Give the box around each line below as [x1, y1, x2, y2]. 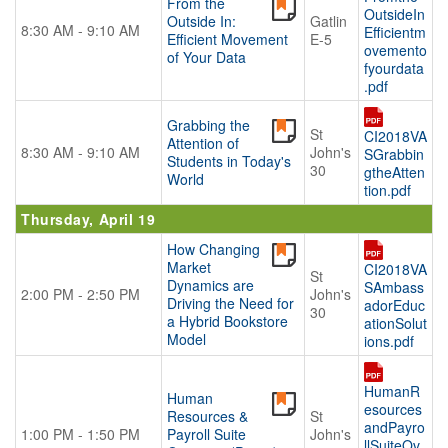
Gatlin [310, 11, 347, 31]
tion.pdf [364, 180, 411, 201]
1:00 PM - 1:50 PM [21, 424, 140, 444]
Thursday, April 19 [21, 209, 156, 229]
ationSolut [364, 313, 427, 334]
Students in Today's [167, 151, 291, 171]
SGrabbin [364, 144, 424, 165]
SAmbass [364, 277, 424, 298]
